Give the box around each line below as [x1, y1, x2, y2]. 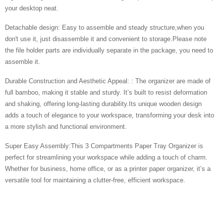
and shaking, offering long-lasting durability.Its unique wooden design [5, 100, 202, 108]
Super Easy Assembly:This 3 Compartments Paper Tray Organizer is [5, 142, 203, 150]
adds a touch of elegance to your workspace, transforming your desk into [5, 111, 214, 119]
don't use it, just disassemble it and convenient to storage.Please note [5, 35, 207, 43]
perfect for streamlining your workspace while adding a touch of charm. [5, 154, 208, 161]
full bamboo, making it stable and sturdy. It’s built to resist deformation [5, 89, 207, 96]
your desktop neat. [5, 4, 58, 12]
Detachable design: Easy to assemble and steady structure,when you [5, 24, 204, 31]
